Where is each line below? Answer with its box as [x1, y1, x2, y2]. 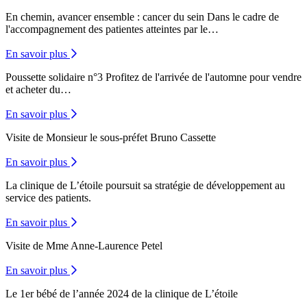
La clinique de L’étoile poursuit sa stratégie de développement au [5, 180, 285, 192]
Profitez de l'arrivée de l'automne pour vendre [103, 71, 302, 84]
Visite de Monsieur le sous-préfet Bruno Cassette [5, 132, 216, 144]
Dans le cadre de [204, 11, 279, 23]
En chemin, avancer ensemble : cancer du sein [5, 11, 204, 23]
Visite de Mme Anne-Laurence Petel [5, 240, 162, 252]
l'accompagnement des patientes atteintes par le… [5, 23, 219, 36]
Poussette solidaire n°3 [5, 71, 103, 84]
